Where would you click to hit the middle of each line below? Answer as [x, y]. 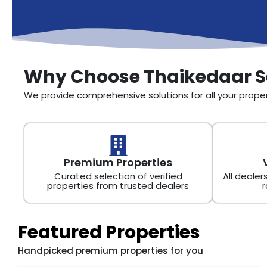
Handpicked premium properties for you [111, 250]
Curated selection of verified [118, 176]
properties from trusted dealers [118, 185]
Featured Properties [109, 232]
